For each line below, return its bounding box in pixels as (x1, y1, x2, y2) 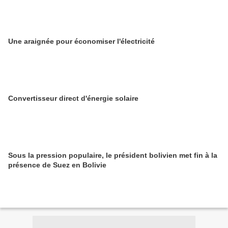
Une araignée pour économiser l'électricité (8, 37, 155, 46)
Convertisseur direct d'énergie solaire (8, 94, 138, 103)
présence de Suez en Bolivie (8, 161, 106, 169)
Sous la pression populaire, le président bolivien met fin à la (8, 151, 217, 160)
